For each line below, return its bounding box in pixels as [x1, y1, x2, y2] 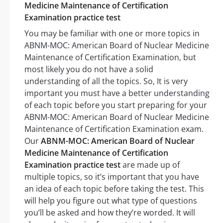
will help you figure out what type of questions [24, 195, 197, 207]
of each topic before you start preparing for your [24, 100, 207, 111]
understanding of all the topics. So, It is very [24, 76, 188, 87]
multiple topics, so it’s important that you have [24, 171, 199, 183]
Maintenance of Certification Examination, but [24, 52, 196, 63]
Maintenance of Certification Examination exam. [24, 123, 204, 135]
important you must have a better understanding [24, 88, 210, 99]
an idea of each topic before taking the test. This [24, 183, 204, 195]
